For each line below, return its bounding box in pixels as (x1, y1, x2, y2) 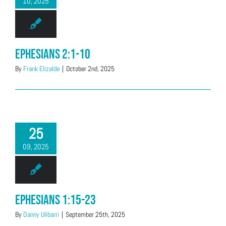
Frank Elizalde (23, 64, 60, 73)
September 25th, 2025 (66, 210, 125, 219)
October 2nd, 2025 (66, 64, 115, 73)
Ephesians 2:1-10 (15, 46, 90, 63)
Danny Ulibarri (23, 210, 59, 219)
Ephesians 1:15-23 (15, 192, 96, 208)
